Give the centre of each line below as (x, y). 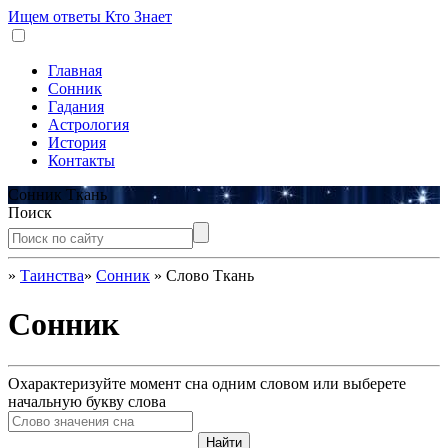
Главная (75, 70)
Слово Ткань (210, 275)
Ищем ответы (54, 16)
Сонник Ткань (57, 194)
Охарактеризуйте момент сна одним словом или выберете (207, 383)
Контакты (81, 160)
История (77, 142)
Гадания (76, 106)
